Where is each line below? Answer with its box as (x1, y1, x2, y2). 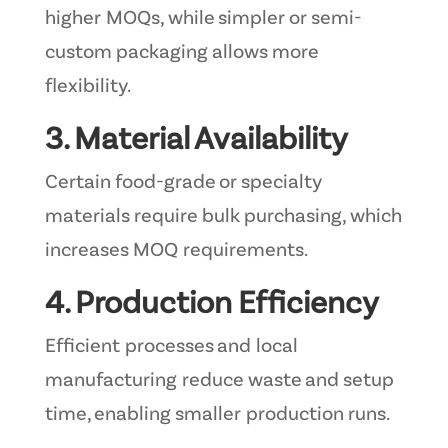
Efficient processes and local (44, 336, 298, 357)
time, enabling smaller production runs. (44, 404, 390, 425)
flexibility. (44, 76, 131, 97)
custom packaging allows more (44, 42, 318, 63)
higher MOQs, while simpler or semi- (44, 8, 362, 29)
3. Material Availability (44, 123, 348, 156)
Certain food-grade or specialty (44, 172, 322, 193)
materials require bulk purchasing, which (44, 206, 401, 227)
